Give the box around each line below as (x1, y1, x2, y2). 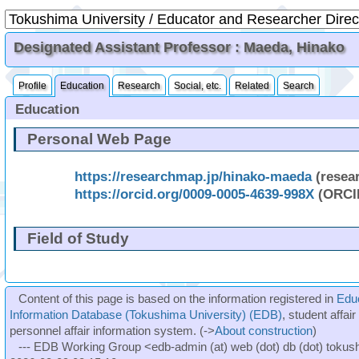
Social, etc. (174, 80, 222, 91)
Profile (18, 80, 47, 91)
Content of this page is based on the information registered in (18, 292, 337, 305)
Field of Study (26, 230, 129, 247)
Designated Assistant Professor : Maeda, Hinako (14, 39, 345, 55)
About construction (215, 324, 313, 337)
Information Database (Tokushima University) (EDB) (10, 308, 283, 321)
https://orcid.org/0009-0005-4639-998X (75, 186, 315, 202)
